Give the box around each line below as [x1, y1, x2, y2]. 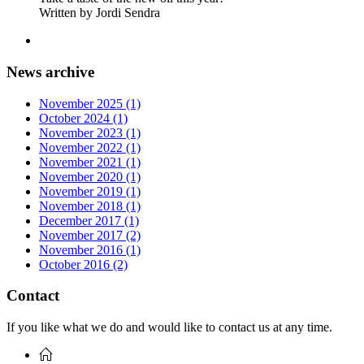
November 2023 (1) [39, 125, 141, 140]
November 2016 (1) [39, 242, 141, 257]
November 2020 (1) [39, 169, 141, 184]
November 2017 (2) [39, 227, 141, 242]
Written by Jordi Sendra [39, 6, 160, 20]
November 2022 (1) [39, 140, 141, 154]
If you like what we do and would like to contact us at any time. [6, 319, 332, 334]
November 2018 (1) [39, 198, 141, 213]
